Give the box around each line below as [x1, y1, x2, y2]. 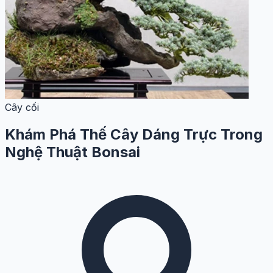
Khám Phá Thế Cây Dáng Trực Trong [5, 125, 263, 143]
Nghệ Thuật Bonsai [5, 143, 140, 161]
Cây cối [5, 101, 39, 113]
